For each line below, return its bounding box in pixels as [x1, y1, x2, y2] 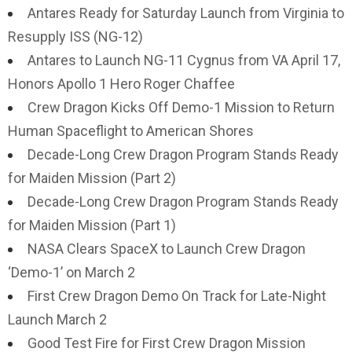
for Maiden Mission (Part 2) [8, 170, 176, 186]
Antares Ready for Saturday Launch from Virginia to [27, 5, 344, 21]
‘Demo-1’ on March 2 [8, 264, 135, 280]
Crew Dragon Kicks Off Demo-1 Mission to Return [27, 99, 335, 115]
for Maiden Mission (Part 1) [8, 217, 176, 233]
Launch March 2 [8, 311, 107, 328]
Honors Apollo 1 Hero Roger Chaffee [8, 75, 235, 92]
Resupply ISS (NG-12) [8, 28, 143, 45]
